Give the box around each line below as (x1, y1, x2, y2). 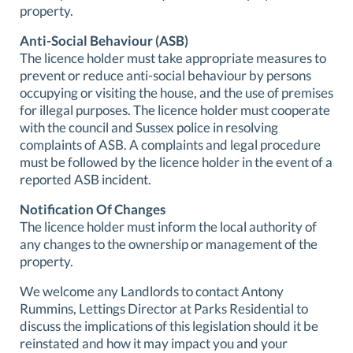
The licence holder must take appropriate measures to (20, 49, 326, 66)
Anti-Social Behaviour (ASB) (20, 32, 188, 49)
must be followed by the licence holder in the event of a (20, 153, 333, 170)
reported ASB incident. (20, 170, 151, 188)
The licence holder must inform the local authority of (20, 217, 317, 235)
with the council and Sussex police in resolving (20, 118, 278, 136)
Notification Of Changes (20, 200, 165, 217)
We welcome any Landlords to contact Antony (20, 282, 284, 299)
